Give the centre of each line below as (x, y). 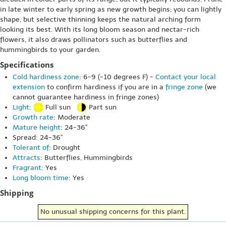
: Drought (65, 148)
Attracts (26, 158)
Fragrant (27, 168)
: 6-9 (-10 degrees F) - (117, 77)
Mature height (37, 128)
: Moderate (72, 118)
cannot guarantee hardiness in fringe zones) (86, 97)
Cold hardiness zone (46, 77)
